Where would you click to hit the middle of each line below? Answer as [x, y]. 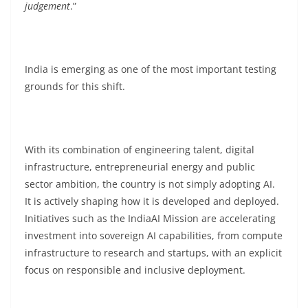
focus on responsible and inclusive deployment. [135, 270]
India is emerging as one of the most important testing [151, 69]
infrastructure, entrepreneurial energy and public [140, 167]
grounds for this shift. [75, 86]
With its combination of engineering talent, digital [140, 150]
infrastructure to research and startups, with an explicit [153, 253]
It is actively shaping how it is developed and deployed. [152, 201]
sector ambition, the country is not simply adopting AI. [150, 184]
